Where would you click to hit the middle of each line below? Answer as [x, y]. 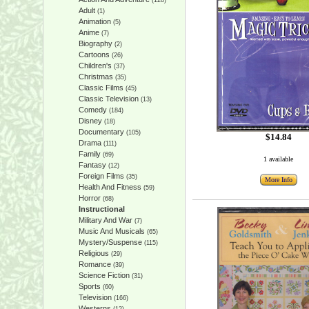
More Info [278, 180]
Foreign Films [101, 176]
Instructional [101, 209]
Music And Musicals [111, 231]
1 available [278, 159]
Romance [94, 264]
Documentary [101, 132]
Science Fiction [104, 275]
